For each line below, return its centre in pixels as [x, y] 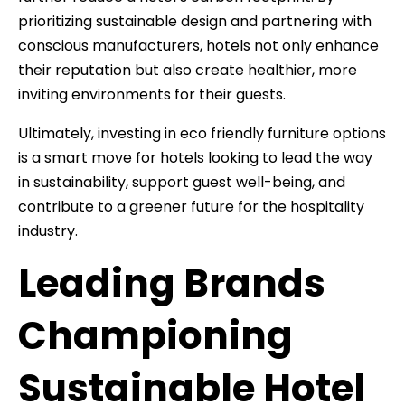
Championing [155, 335]
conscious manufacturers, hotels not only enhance [198, 45]
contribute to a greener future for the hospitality [191, 206]
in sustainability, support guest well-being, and [182, 182]
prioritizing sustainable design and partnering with [195, 21]
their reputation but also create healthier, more [188, 70]
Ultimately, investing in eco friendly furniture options [202, 133]
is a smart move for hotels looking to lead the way [195, 157]
